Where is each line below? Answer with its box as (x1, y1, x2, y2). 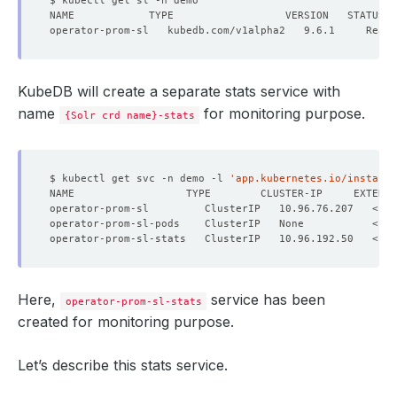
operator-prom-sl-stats (65, 294, 202, 307)
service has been (206, 290, 326, 308)
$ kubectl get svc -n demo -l (50, 171, 230, 184)
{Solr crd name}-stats (64, 108, 195, 121)
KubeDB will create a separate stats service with (18, 82, 340, 100)
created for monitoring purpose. (18, 312, 234, 331)
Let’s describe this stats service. (18, 355, 228, 374)
